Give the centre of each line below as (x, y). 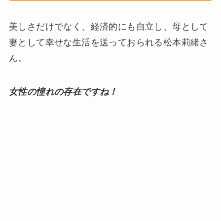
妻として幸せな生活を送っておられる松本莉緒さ (109, 42)
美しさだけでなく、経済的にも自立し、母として (109, 26)
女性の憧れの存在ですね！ (63, 92)
